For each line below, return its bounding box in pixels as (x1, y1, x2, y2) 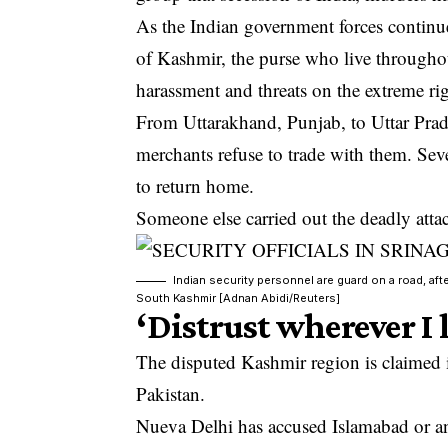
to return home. (136, 173, 255, 199)
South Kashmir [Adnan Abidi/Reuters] (136, 291, 341, 306)
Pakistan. (136, 381, 206, 407)
